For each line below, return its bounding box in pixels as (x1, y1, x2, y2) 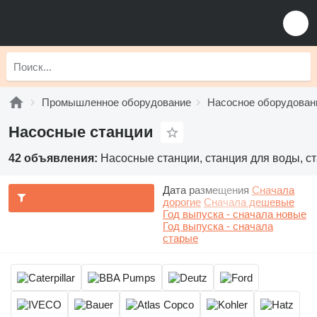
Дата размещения (163, 184, 249, 196)
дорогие (163, 196, 201, 208)
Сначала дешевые (204, 196, 294, 208)
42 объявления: (8, 152, 100, 164)
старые (163, 232, 198, 244)
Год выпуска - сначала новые (163, 208, 306, 220)
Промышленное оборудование (42, 96, 191, 108)
